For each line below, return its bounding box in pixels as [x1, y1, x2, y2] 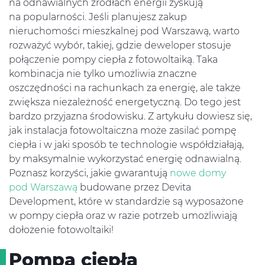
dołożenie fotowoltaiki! [9, 224, 114, 235]
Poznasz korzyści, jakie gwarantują [9, 167, 170, 179]
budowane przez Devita [77, 182, 191, 193]
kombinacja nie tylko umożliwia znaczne [9, 68, 197, 79]
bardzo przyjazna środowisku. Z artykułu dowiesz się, [9, 111, 252, 122]
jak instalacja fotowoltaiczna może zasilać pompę [9, 125, 237, 136]
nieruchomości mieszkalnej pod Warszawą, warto [9, 25, 240, 37]
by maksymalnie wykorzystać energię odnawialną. [9, 153, 241, 164]
